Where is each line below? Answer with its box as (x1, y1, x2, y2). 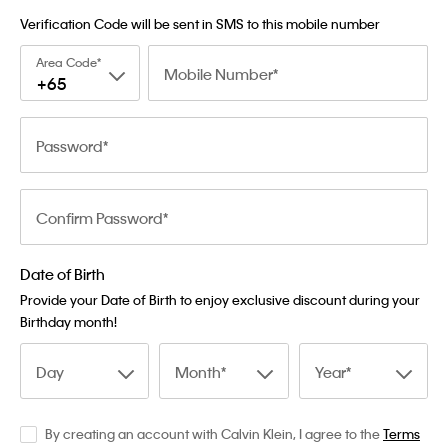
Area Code (36, 54, 97, 71)
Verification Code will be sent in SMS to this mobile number (20, 15, 380, 33)
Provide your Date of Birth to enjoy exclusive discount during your (20, 291, 420, 309)
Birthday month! (20, 313, 117, 331)
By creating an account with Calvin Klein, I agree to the (45, 425, 383, 443)
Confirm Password (36, 208, 163, 229)
